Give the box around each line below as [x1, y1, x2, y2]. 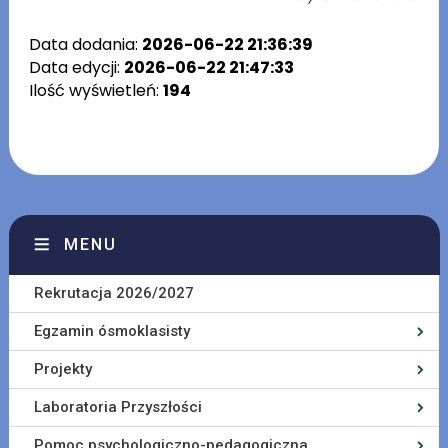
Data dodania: [28, 33, 142, 57]
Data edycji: [28, 56, 124, 80]
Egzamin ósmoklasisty [33, 322, 190, 341]
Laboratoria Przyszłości [33, 398, 202, 417]
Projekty [33, 360, 92, 379]
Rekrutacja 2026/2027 [33, 284, 194, 303]
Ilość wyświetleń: [28, 79, 163, 103]
